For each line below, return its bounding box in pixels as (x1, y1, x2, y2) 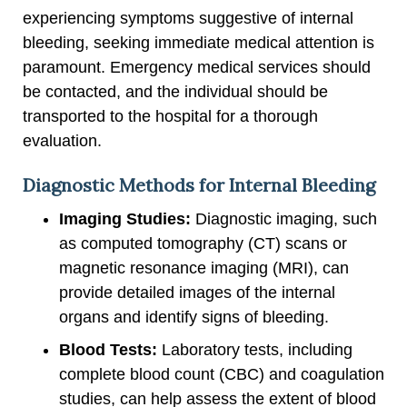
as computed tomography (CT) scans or (59, 233, 347, 253)
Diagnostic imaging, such (191, 209, 377, 228)
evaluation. (23, 131, 102, 150)
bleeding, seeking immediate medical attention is (23, 33, 374, 52)
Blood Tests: (59, 340, 157, 359)
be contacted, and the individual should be (23, 82, 328, 101)
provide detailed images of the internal (59, 283, 335, 302)
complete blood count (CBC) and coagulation (59, 364, 384, 383)
